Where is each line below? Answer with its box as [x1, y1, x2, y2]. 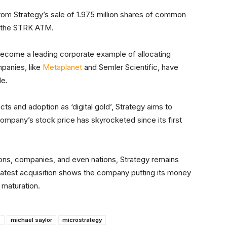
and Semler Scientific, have [82, 62, 178, 72]
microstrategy [62, 216, 102, 224]
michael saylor [11, 216, 52, 224]
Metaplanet [43, 62, 82, 72]
